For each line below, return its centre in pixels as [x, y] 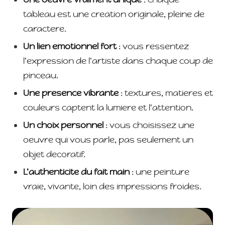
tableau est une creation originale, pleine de [114, 14]
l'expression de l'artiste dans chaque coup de [118, 61]
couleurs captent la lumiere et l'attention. [108, 107]
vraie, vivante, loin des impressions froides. [112, 186]
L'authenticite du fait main [76, 172]
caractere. [45, 29]
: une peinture [159, 172]
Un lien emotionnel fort [70, 46]
